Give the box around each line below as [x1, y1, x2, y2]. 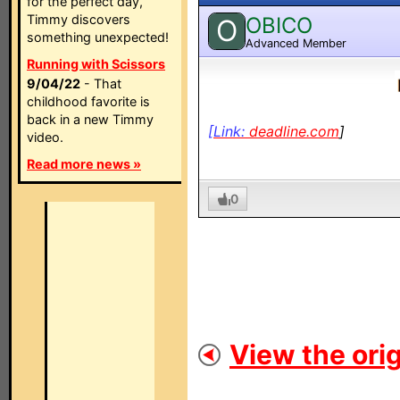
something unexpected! [27, 29, 169, 45]
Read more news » [27, 156, 141, 171]
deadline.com [249, 122, 339, 140]
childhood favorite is [27, 94, 150, 109]
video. [27, 129, 63, 145]
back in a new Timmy [27, 112, 154, 127]
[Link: [208, 122, 249, 140]
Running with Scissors [27, 56, 165, 71]
